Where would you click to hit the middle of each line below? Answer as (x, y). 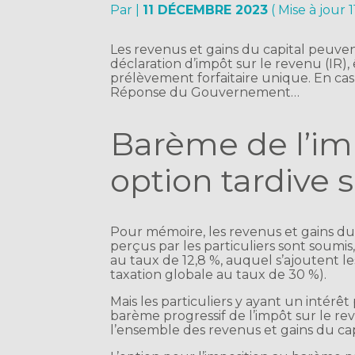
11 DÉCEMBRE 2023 (206, 10)
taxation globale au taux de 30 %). (219, 275)
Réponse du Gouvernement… (205, 93)
